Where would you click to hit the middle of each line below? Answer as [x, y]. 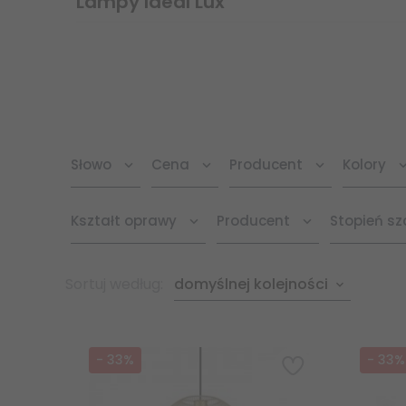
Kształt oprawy [124, 220]
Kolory [364, 164]
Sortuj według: [116, 284]
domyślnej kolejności [251, 284]
